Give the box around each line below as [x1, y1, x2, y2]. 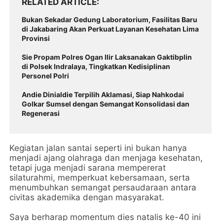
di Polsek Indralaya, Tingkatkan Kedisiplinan [22, 62, 171, 71]
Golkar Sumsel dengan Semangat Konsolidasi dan [22, 100, 190, 108]
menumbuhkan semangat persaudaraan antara [9, 183, 197, 192]
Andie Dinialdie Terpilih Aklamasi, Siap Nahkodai [22, 90, 184, 99]
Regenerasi [22, 109, 60, 117]
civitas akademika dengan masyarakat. [9, 192, 165, 202]
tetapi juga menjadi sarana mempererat [9, 163, 166, 173]
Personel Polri [22, 72, 70, 80]
